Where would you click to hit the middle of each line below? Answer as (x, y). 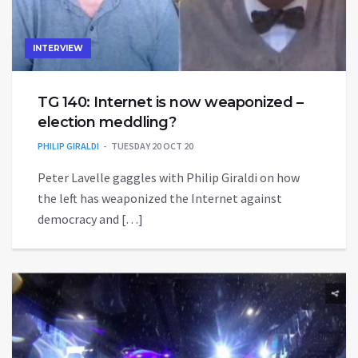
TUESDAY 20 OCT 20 (152, 146)
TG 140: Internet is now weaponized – (170, 103)
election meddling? (107, 123)
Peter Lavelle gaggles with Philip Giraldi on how (169, 178)
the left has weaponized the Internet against (160, 199)
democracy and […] (90, 219)
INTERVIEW (58, 49)
